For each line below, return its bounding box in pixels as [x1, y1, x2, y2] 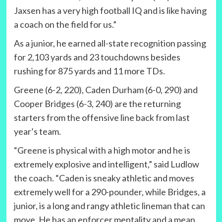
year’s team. [13, 126, 61, 137]
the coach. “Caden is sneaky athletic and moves [13, 172, 194, 184]
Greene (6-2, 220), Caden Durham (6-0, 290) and [13, 84, 198, 96]
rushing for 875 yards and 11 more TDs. [13, 65, 165, 77]
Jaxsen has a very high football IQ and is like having [13, 5, 207, 16]
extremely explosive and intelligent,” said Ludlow [13, 159, 199, 170]
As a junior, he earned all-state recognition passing [13, 38, 206, 49]
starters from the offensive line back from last [13, 112, 190, 123]
